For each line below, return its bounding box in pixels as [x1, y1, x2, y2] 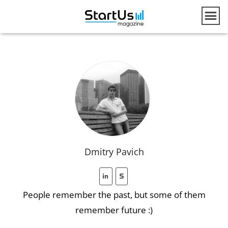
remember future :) [75, 203, 153, 216]
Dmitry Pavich [84, 146, 144, 158]
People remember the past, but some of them [22, 188, 206, 201]
